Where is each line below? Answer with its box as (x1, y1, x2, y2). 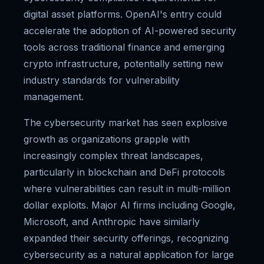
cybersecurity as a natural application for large (24, 249, 234, 260)
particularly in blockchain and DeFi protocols (24, 166, 225, 178)
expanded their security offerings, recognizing (24, 232, 229, 244)
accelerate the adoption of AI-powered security (24, 25, 236, 37)
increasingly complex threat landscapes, (24, 150, 203, 161)
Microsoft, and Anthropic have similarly (24, 216, 200, 227)
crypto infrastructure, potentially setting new (24, 58, 223, 70)
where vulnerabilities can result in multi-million (24, 183, 230, 194)
